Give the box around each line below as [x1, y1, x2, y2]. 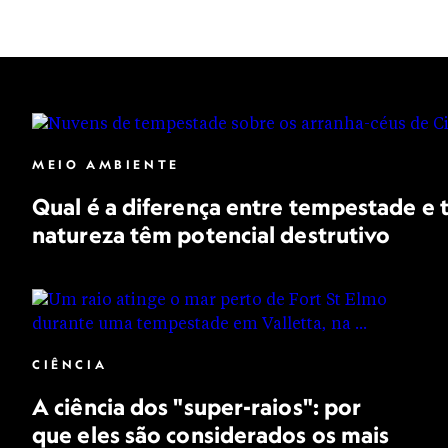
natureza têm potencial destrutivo [32, 221, 391, 248]
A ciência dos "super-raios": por [32, 393, 362, 420]
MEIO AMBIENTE [32, 157, 180, 172]
